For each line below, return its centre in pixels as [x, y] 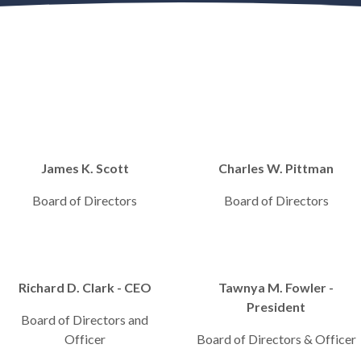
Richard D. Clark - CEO [85, 287]
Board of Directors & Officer [276, 339]
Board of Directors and [85, 320]
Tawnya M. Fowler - [276, 287]
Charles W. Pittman [276, 168]
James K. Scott [85, 168]
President [276, 307]
